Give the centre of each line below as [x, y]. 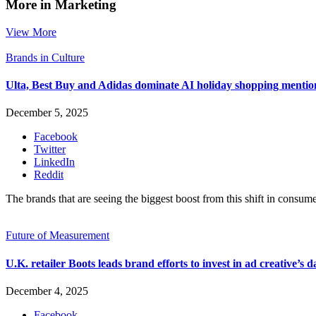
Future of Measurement [57, 236]
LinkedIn [54, 162]
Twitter [50, 150]
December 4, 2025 [47, 291]
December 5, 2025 [47, 113]
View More [31, 32]
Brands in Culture [45, 57]
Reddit [49, 175]
